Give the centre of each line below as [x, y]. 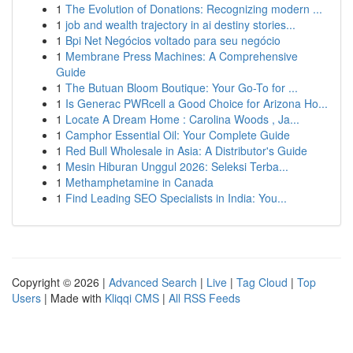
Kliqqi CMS [132, 298]
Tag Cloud [262, 282]
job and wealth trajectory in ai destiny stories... [180, 24]
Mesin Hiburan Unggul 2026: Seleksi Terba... [177, 166]
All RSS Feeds [204, 298]
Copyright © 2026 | [60, 282]
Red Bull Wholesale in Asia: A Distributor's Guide [186, 150]
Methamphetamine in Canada [139, 182]
